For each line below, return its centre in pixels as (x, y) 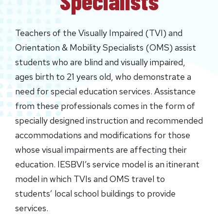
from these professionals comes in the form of (105, 106)
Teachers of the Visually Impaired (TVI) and (99, 33)
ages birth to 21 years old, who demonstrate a (103, 76)
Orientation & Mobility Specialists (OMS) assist (105, 47)
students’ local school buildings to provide (95, 193)
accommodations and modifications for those (102, 135)
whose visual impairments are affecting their (101, 149)
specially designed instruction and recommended (109, 120)
